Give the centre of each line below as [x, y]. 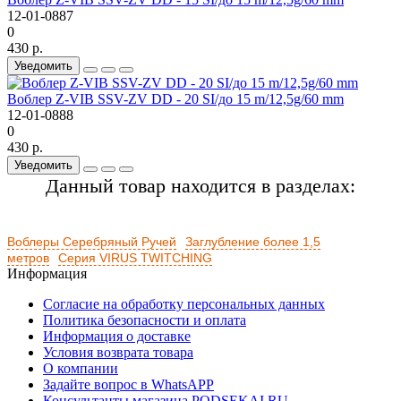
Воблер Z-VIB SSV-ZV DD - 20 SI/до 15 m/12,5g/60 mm [175, 98]
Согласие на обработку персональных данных [184, 303]
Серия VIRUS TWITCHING [135, 257]
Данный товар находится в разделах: [200, 185]
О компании [81, 368]
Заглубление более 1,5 [253, 241]
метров [28, 257]
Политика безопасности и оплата [145, 320]
